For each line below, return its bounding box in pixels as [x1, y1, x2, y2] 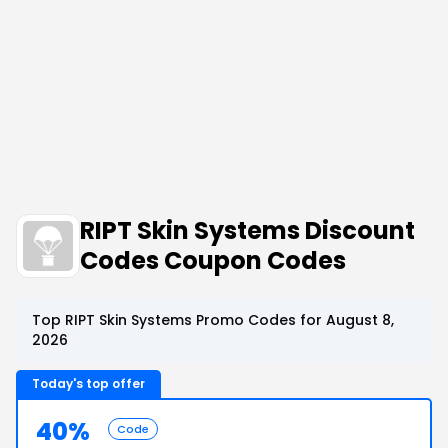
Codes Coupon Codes [80, 244, 346, 277]
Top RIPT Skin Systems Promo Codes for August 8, [32, 310, 394, 330]
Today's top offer [32, 375, 145, 392]
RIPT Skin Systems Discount [80, 214, 415, 247]
